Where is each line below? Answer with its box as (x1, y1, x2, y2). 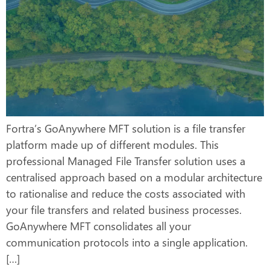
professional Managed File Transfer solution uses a (6, 153, 245, 168)
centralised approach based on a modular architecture (6, 169, 262, 184)
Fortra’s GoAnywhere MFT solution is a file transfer (6, 121, 245, 136)
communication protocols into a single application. (6, 234, 248, 250)
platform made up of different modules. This (6, 137, 219, 152)
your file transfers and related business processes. (6, 202, 242, 217)
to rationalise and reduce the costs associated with (6, 186, 245, 201)
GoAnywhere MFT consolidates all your (6, 218, 191, 233)
